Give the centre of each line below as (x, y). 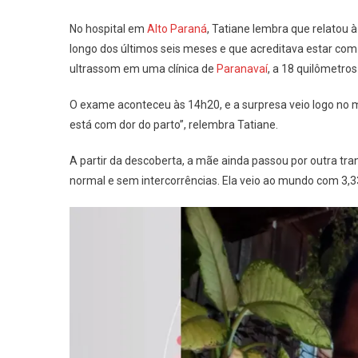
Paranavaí (242, 69)
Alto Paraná (177, 29)
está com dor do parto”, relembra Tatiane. (174, 125)
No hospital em (108, 29)
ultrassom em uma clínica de (143, 69)
